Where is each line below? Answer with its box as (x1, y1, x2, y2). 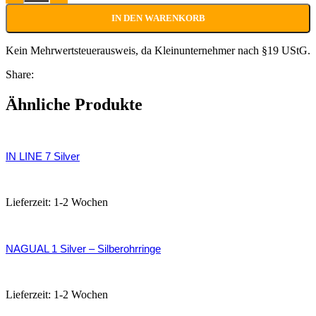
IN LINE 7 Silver (6, 150, 80, 163)
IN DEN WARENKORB (111, 12, 205, 23)
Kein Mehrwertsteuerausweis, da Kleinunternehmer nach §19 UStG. (6, 44, 310, 56)
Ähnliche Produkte (6, 95, 142, 114)
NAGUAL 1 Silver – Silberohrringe (6, 243, 161, 255)
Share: (6, 68, 34, 80)
